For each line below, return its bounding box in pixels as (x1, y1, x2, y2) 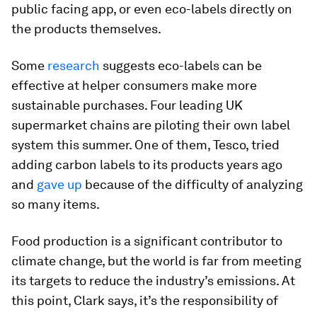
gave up (37, 177, 82, 192)
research (47, 58, 100, 73)
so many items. (11, 197, 100, 212)
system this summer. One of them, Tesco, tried (11, 137, 279, 152)
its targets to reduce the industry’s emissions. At (11, 273, 295, 288)
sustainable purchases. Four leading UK (11, 98, 243, 113)
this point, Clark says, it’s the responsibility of (11, 293, 278, 308)
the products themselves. (11, 21, 161, 36)
